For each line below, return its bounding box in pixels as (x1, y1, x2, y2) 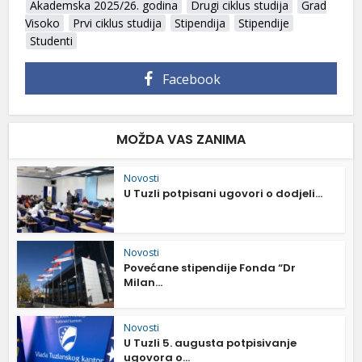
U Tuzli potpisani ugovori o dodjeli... (124, 185, 323, 201)
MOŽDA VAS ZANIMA (116, 129, 246, 149)
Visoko (25, 15, 61, 31)
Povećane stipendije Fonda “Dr (124, 260, 297, 276)
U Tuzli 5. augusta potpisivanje (124, 335, 297, 351)
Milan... (124, 275, 163, 291)
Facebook (162, 69, 221, 88)
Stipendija (175, 15, 226, 31)
